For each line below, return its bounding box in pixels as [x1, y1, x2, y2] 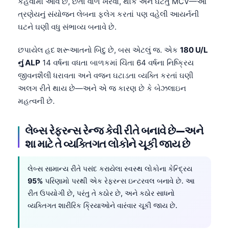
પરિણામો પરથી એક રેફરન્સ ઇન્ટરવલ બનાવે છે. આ [43, 176, 195, 185]
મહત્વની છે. [18, 96, 55, 106]
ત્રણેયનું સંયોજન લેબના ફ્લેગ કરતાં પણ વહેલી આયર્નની [18, 9, 199, 19]
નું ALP [18, 57, 40, 67]
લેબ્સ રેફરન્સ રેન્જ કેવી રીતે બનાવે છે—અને [25, 123, 204, 137]
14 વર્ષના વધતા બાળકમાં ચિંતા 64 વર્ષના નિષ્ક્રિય [40, 57, 194, 67]
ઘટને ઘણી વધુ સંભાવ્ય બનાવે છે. [18, 21, 117, 32]
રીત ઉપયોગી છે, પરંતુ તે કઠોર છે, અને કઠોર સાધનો [28, 188, 175, 197]
